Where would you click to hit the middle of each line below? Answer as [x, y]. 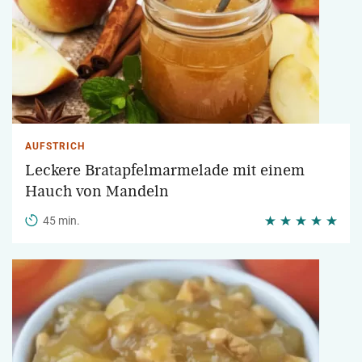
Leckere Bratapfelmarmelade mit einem [165, 170]
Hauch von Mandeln [97, 192]
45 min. [61, 221]
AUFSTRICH [55, 146]
